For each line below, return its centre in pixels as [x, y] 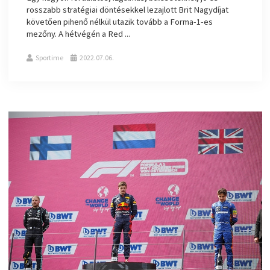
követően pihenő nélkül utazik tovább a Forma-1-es [120, 22]
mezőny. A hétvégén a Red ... [79, 34]
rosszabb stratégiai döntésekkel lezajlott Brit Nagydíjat [128, 10]
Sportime [50, 58]
